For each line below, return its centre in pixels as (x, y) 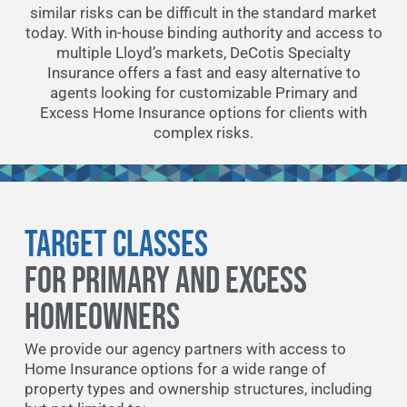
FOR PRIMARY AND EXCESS (165, 281)
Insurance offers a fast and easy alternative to (203, 73)
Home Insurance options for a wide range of (175, 368)
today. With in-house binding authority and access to (203, 33)
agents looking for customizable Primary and (203, 93)
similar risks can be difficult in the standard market (203, 13)
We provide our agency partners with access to (185, 348)
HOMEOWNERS (102, 318)
